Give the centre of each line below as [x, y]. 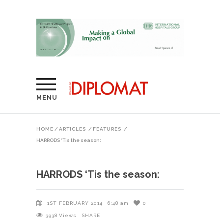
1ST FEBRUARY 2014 [75, 203]
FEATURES [107, 129]
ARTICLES [72, 129]
